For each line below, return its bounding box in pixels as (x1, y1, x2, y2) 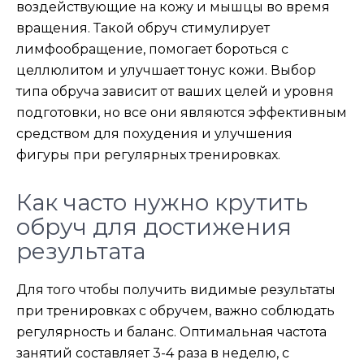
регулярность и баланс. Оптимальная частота (16, 324, 327, 340)
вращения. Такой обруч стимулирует (16, 20, 270, 36)
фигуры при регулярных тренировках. (16, 147, 280, 162)
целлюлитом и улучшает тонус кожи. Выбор (16, 63, 316, 78)
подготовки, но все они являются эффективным (16, 105, 347, 120)
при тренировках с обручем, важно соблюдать (16, 303, 335, 318)
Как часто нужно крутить (16, 188, 308, 216)
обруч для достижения (16, 213, 292, 240)
